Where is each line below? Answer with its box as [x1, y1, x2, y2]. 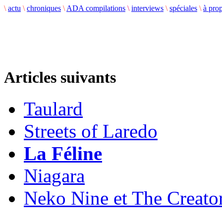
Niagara [24, 165, 85, 187]
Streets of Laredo [24, 120, 158, 142]
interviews [131, 4, 164, 12]
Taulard [24, 98, 83, 120]
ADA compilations [66, 4, 125, 12]
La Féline [24, 143, 102, 165]
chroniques [27, 4, 61, 12]
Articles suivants [4, 68, 116, 87]
